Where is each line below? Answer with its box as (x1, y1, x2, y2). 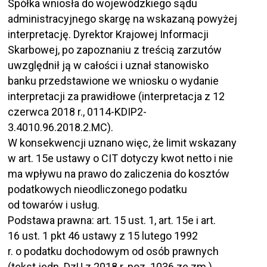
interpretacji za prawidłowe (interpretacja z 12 (8, 90, 225, 103)
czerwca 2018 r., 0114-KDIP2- (8, 105, 147, 119)
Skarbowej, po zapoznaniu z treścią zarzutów (8, 44, 222, 57)
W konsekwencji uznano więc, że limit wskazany (8, 136, 237, 150)
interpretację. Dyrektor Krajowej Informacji (8, 28, 209, 41)
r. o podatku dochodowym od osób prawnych (8, 245, 219, 258)
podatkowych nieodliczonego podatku (8, 183, 188, 196)
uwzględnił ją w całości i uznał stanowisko (8, 59, 209, 72)
